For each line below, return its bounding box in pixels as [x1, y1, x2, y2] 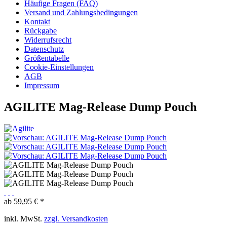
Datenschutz [24, 45, 64, 53]
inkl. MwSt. [4, 214, 44, 223]
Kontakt [24, 17, 50, 26]
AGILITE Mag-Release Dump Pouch [4, 100, 197, 113]
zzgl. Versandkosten [44, 214, 108, 223]
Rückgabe [24, 26, 57, 35]
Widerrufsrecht [24, 35, 71, 44]
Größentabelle [24, 54, 69, 62]
